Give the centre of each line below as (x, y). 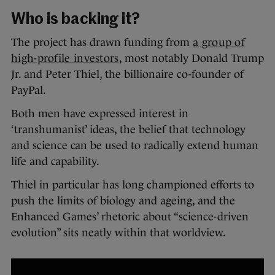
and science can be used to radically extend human (135, 145)
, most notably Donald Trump (191, 58)
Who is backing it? (76, 20)
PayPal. (29, 90)
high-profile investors (65, 58)
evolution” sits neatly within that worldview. (118, 232)
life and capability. (55, 161)
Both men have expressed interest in (100, 113)
